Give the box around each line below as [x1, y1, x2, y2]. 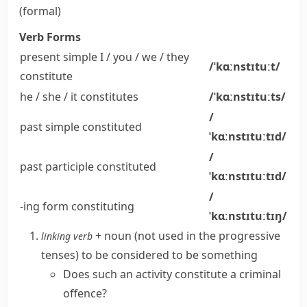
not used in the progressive [138, 228, 280, 243]
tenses [41, 247, 75, 262]
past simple [20, 119, 79, 134]
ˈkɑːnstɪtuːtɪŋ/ [209, 208, 287, 223]
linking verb [41, 230, 93, 243]
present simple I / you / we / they [20, 49, 189, 64]
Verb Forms [19, 29, 81, 45]
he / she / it [20, 89, 77, 104]
